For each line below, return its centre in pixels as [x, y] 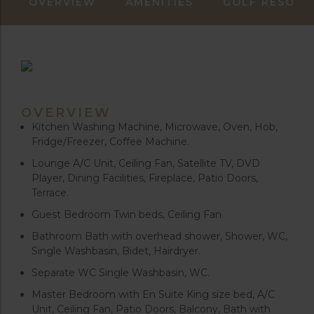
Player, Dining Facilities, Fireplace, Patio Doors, [145, 178]
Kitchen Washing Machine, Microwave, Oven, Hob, [155, 127]
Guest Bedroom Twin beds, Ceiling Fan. [128, 215]
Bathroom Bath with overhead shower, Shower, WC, [159, 237]
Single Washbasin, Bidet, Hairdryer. [116, 251]
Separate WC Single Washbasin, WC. [121, 273]
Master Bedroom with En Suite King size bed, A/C [153, 295]
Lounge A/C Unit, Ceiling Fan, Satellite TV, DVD [146, 164]
